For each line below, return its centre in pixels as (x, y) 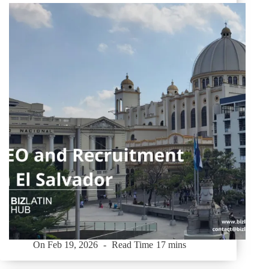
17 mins (171, 245)
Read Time (133, 245)
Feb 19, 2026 (73, 245)
